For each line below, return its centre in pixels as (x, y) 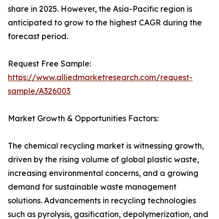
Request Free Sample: (49, 64)
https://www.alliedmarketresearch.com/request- (100, 77)
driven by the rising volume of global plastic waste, (103, 160)
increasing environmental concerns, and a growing (103, 173)
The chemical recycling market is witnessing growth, (106, 146)
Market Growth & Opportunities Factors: (83, 119)
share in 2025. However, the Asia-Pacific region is (100, 9)
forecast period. (38, 36)
